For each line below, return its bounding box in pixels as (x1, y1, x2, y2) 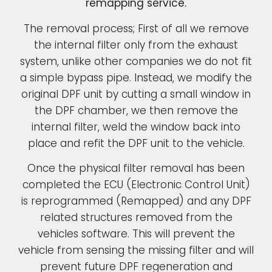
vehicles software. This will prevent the (37, 226, 235, 241)
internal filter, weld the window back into (32, 119, 240, 134)
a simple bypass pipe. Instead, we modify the (20, 70, 252, 85)
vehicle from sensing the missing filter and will (18, 242, 254, 257)
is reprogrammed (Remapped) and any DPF (21, 193, 251, 208)
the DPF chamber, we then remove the (34, 103, 238, 118)
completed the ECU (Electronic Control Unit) (22, 177, 250, 192)
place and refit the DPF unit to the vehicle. (27, 135, 245, 151)
